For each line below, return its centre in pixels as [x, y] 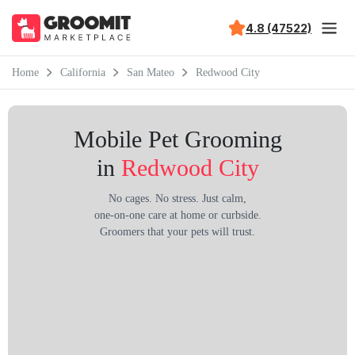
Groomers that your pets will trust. [177, 232]
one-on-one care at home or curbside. [177, 215]
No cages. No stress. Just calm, [177, 198]
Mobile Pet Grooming [177, 139]
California [83, 72]
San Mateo [151, 72]
